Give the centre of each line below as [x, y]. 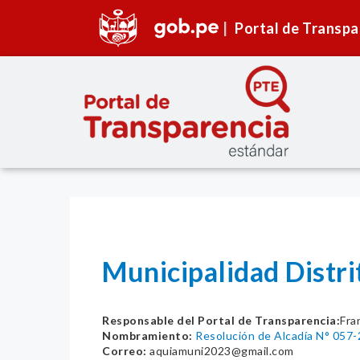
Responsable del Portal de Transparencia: [221, 321]
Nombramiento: [147, 336]
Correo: [125, 351]
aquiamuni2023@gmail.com [220, 351]
